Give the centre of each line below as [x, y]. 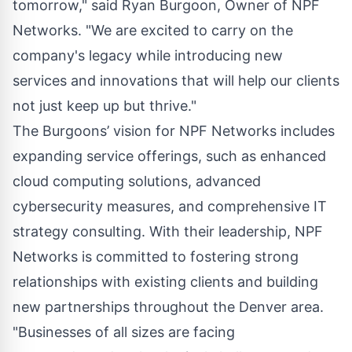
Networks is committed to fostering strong [156, 256]
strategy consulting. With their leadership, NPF [168, 231]
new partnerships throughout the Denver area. [168, 306]
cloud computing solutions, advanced [137, 181]
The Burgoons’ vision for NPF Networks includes [174, 130]
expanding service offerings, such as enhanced [169, 156]
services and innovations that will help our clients [176, 80]
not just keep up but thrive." [104, 105]
